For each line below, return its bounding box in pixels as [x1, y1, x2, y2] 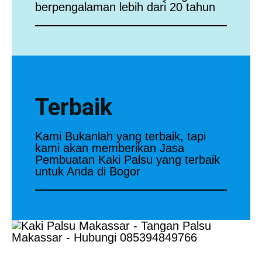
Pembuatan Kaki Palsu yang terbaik [35, 153, 220, 166]
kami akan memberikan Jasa [35, 141, 184, 154]
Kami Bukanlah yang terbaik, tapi [35, 129, 206, 143]
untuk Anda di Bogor [35, 164, 140, 178]
